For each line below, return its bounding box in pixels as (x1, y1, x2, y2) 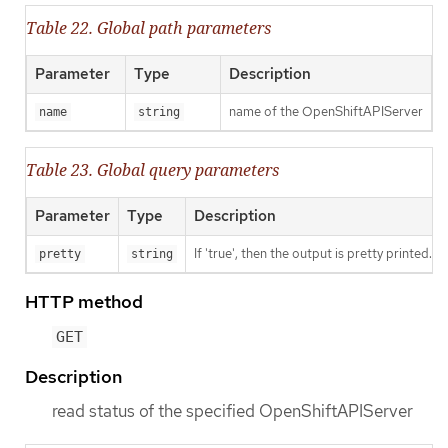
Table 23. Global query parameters (26, 159, 279, 182)
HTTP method (25, 290, 143, 314)
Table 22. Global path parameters (26, 17, 271, 40)
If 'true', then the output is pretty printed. (194, 245, 432, 263)
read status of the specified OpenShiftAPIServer (52, 400, 413, 423)
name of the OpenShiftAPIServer (229, 103, 423, 121)
